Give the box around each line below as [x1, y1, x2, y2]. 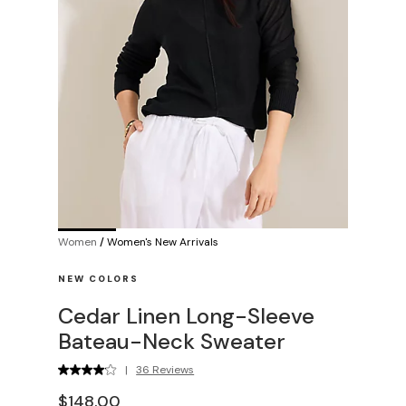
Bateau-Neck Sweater [58, 326, 285, 355]
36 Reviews [136, 362, 195, 377]
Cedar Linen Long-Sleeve [58, 301, 314, 330]
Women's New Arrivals [107, 234, 218, 249]
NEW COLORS [58, 272, 139, 285]
